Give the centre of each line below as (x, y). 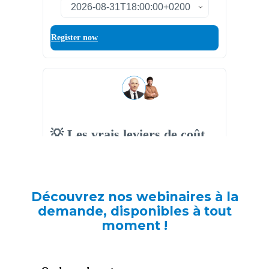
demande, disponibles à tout (134, 211)
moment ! (134, 225)
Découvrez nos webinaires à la (134, 196)
